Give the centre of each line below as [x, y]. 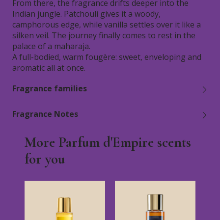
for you [45, 159]
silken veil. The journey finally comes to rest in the [104, 35]
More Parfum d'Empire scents [108, 142]
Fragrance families [50, 88]
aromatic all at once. [49, 68]
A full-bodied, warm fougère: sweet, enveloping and [107, 57]
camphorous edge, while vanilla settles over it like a [107, 25]
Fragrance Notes [45, 114]
